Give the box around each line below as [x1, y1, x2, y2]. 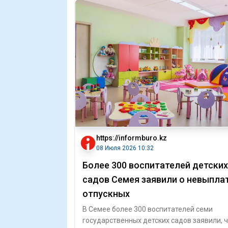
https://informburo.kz [96, 134, 167, 142]
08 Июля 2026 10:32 [96, 145, 154, 152]
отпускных [82, 188, 130, 199]
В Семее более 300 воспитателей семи [82, 205, 213, 213]
